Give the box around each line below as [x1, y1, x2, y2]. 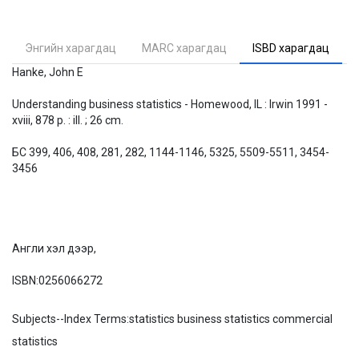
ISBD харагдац [252, 42, 329, 54]
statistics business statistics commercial [129, 313, 333, 325]
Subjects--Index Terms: [12, 313, 129, 325]
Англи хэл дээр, [12, 242, 96, 255]
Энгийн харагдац [25, 42, 116, 54]
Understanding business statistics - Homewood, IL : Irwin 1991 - [12, 98, 328, 111]
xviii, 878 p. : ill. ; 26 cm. [12, 114, 123, 127]
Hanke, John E [12, 66, 83, 79]
